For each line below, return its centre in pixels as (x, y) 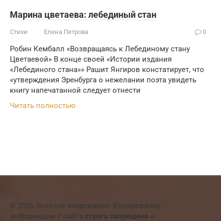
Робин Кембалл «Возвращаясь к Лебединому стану (100, 49)
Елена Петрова (66, 32)
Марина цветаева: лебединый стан (83, 15)
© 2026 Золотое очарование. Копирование (85, 206)
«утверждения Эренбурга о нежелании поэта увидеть (103, 80)
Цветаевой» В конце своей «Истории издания (91, 59)
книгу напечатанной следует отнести (75, 90)
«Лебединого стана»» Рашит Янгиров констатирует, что (107, 70)
